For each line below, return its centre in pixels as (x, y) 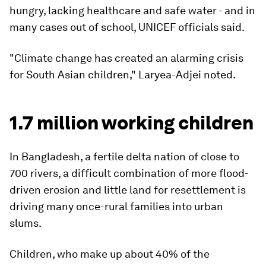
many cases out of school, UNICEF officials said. (127, 27)
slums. (26, 223)
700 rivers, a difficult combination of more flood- (129, 173)
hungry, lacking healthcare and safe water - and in (132, 11)
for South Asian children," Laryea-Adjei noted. (123, 75)
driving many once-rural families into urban (116, 207)
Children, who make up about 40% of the (110, 254)
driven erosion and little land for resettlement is (128, 190)
